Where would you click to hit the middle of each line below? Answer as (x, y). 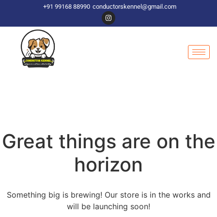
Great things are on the (108, 141)
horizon (108, 164)
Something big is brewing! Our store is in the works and (108, 195)
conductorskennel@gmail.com (134, 7)
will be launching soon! (108, 206)
